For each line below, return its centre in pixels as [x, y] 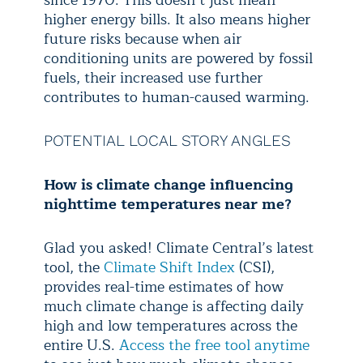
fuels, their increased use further [153, 77]
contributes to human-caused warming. [177, 97]
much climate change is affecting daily [174, 306]
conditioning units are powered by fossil [178, 58]
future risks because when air [143, 38]
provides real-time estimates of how [164, 286]
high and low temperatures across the [171, 325]
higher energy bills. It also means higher [177, 19]
